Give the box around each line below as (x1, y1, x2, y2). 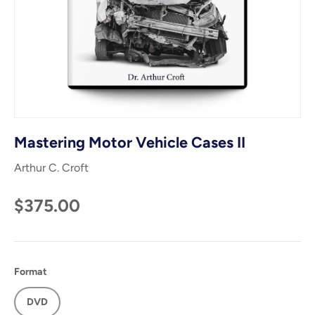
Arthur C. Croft (14, 160, 89, 174)
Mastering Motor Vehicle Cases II (14, 133, 245, 151)
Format (14, 265, 47, 278)
